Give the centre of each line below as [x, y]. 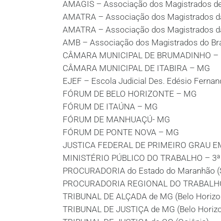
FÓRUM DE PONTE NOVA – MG [121, 132]
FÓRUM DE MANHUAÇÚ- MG [116, 119]
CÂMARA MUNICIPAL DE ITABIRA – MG [136, 68]
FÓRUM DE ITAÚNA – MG [110, 107]
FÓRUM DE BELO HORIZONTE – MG [130, 94]
